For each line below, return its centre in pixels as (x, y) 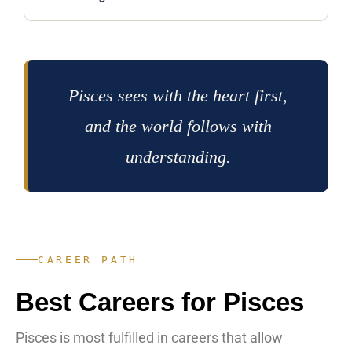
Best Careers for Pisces (160, 302)
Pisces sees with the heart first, (178, 96)
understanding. (178, 157)
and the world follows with (178, 126)
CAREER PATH (88, 260)
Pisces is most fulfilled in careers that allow (149, 338)
